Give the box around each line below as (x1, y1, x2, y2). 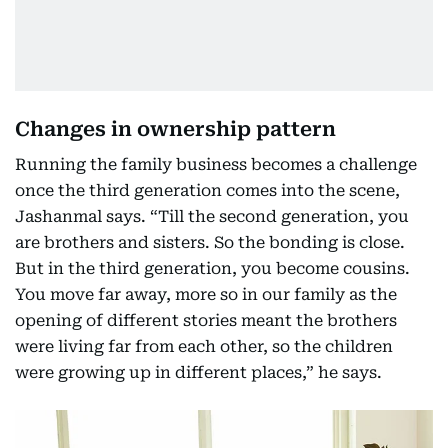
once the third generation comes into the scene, (15, 180, 400, 200)
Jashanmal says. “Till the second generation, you (15, 206, 409, 226)
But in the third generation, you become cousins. (15, 258, 410, 278)
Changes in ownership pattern (15, 116, 336, 141)
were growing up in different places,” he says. (15, 362, 382, 382)
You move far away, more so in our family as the (15, 284, 397, 304)
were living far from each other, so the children (15, 336, 393, 356)
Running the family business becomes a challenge (15, 154, 417, 174)
